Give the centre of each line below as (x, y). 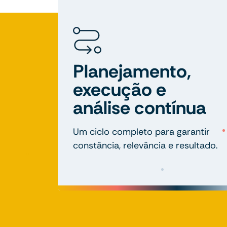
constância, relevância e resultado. (145, 145)
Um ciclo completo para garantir (141, 131)
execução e (120, 89)
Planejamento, (132, 71)
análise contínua (140, 107)
